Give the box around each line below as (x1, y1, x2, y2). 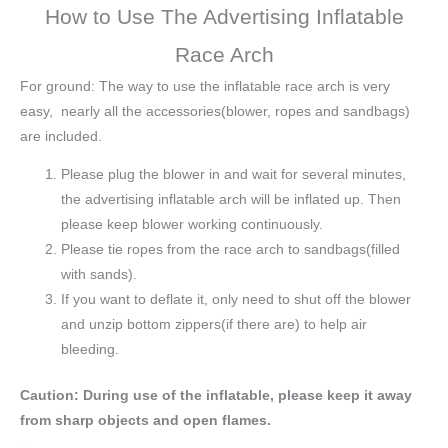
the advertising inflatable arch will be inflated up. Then (61, 192, 402, 208)
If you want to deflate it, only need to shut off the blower (61, 292, 412, 308)
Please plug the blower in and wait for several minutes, (61, 167, 407, 183)
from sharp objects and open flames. (20, 412, 271, 428)
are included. (20, 128, 102, 144)
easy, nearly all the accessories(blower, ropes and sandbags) (20, 103, 410, 119)
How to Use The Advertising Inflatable (44, 4, 404, 28)
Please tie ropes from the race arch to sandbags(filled (61, 242, 401, 258)
